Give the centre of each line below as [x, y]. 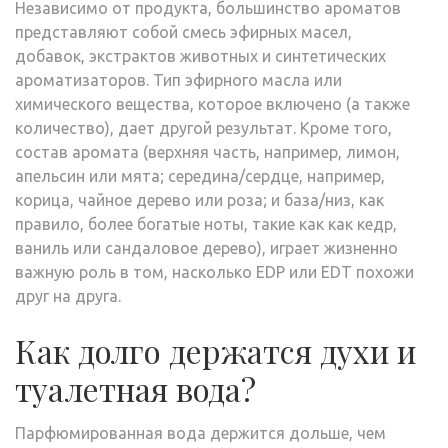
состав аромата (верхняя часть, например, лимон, [207, 151]
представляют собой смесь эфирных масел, [183, 31]
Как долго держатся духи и [215, 350]
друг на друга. [68, 295]
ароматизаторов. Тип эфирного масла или [178, 79]
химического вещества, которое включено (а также [212, 103]
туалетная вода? [135, 388]
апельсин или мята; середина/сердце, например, [200, 175]
